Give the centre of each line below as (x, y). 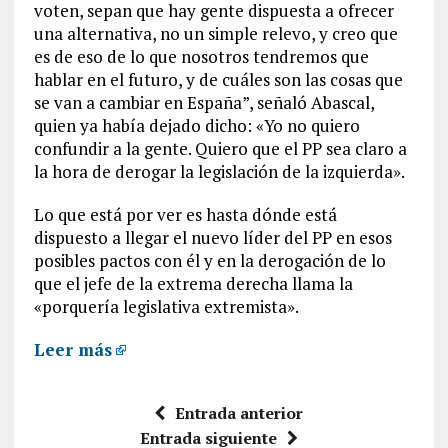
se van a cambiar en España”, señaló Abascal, (203, 102)
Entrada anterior (239, 412)
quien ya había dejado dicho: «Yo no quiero (196, 125)
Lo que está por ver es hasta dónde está (185, 214)
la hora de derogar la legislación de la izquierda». (219, 171)
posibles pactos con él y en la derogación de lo (209, 260)
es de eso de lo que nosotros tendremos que (201, 56)
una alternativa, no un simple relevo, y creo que (215, 33)
